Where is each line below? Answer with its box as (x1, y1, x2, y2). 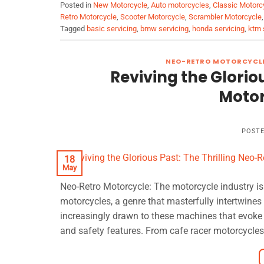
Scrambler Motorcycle (189, 12, 262, 22)
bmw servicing (140, 24, 189, 34)
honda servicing (192, 24, 245, 34)
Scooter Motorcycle (120, 12, 185, 22)
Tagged (60, 24, 87, 34)
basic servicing (87, 24, 137, 34)
